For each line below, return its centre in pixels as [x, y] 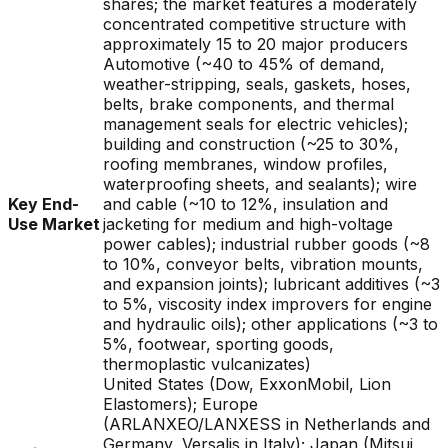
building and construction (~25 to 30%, [251, 144]
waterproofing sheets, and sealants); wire [260, 184]
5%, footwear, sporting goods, [218, 344]
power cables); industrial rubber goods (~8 [266, 244]
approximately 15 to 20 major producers [255, 44]
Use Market [54, 224]
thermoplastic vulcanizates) [207, 364]
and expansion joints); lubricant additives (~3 [271, 284]
